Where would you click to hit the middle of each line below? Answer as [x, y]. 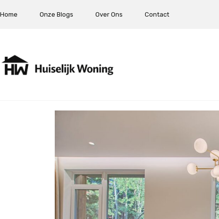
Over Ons [109, 14]
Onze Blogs [56, 14]
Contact [157, 14]
